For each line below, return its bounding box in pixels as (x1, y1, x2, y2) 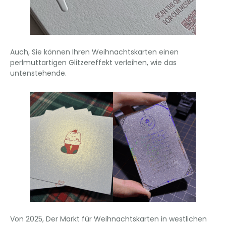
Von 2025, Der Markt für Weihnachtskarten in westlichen (10, 214, 207, 224)
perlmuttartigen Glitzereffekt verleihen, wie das (10, 57, 177, 68)
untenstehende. (10, 68, 67, 78)
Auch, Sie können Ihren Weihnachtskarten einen (10, 46, 179, 57)
